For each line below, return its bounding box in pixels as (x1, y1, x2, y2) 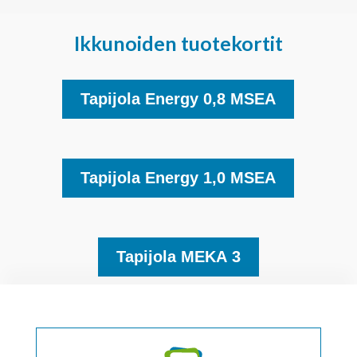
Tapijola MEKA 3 (116, 247, 241, 265)
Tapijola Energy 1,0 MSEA (80, 168, 277, 186)
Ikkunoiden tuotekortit (73, 31, 283, 56)
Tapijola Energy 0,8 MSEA (80, 89, 277, 108)
